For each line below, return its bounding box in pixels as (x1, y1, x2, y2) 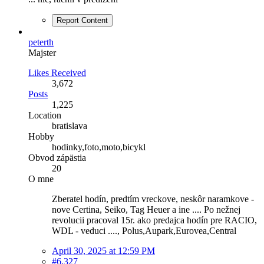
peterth (28, 37, 54, 47)
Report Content (57, 15, 108, 25)
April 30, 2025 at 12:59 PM (52, 245, 155, 256)
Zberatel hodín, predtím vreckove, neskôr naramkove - (52, 193, 254, 204)
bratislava (52, 120, 87, 131)
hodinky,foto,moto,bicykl (52, 141, 146, 152)
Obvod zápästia (28, 152, 86, 163)
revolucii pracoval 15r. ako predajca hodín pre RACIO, (52, 214, 257, 225)
